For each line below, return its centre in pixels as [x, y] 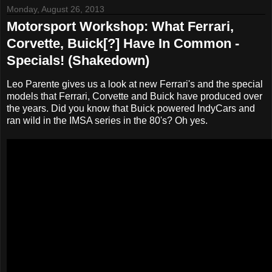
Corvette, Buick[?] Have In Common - [123, 44]
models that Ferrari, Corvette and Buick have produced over [134, 96]
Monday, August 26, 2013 [56, 9]
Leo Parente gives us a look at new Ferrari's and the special [135, 84]
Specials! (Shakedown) [78, 61]
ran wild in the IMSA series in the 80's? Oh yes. [107, 120]
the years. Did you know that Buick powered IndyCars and [131, 108]
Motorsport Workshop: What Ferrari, [120, 27]
